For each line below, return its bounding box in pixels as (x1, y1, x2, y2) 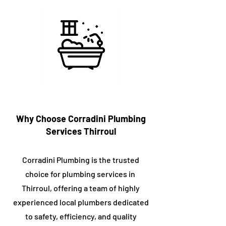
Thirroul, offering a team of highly (22, 183, 140, 193)
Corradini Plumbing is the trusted (22, 155, 139, 164)
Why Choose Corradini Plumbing (16, 113, 146, 124)
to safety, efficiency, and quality (25, 211, 137, 221)
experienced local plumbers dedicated (13, 197, 149, 207)
